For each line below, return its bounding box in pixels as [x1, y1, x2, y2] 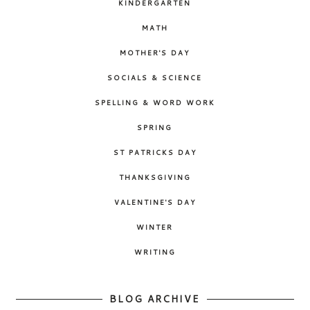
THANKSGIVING [118, 172, 191, 182]
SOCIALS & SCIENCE [107, 72, 203, 82]
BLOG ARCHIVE [109, 291, 201, 306]
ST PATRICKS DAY [113, 147, 197, 157]
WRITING [134, 246, 176, 257]
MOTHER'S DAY [120, 47, 190, 57]
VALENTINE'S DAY [113, 197, 196, 207]
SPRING [137, 122, 173, 132]
